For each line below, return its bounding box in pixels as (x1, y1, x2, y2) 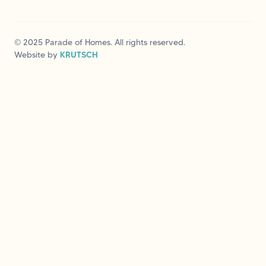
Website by (14, 49, 60, 60)
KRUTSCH (60, 49, 98, 60)
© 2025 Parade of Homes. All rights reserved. (14, 36, 185, 47)
